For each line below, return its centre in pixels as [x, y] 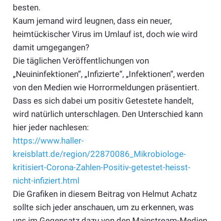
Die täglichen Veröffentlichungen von [81, 60]
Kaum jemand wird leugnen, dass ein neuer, [92, 20]
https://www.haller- [48, 140]
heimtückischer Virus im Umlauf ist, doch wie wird [105, 34]
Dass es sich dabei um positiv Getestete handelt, [103, 100]
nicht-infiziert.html [46, 180]
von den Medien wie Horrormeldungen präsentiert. [106, 87]
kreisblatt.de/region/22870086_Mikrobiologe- [99, 154]
